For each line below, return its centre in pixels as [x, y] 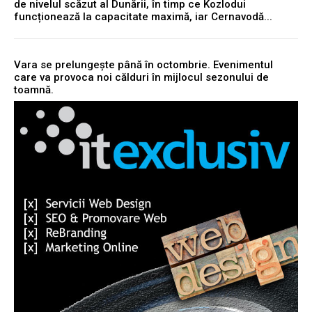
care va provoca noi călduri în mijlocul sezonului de [141, 77]
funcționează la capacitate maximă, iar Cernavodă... [143, 16]
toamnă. [34, 89]
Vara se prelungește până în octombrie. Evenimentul [143, 64]
